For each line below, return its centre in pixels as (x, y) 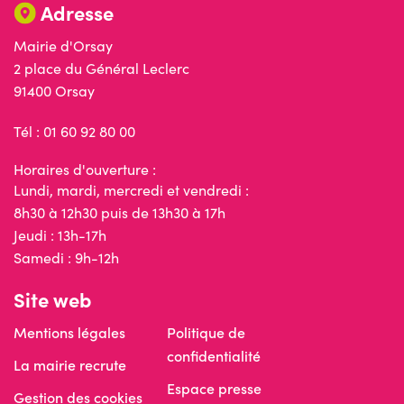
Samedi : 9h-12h (66, 258)
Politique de (206, 333)
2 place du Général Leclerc (101, 69)
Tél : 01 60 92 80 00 (74, 132)
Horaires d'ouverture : (85, 170)
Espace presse (214, 389)
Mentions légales (69, 333)
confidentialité (214, 356)
